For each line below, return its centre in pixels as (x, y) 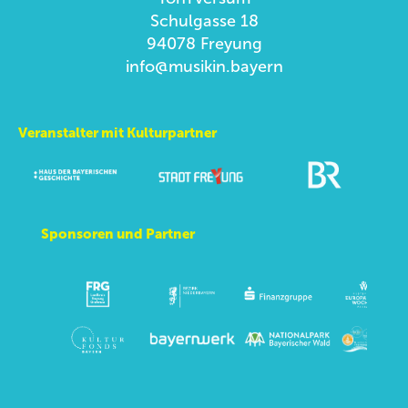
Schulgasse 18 (204, 21)
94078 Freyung (204, 44)
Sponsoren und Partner (117, 235)
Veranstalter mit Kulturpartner (117, 133)
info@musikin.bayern (204, 67)
